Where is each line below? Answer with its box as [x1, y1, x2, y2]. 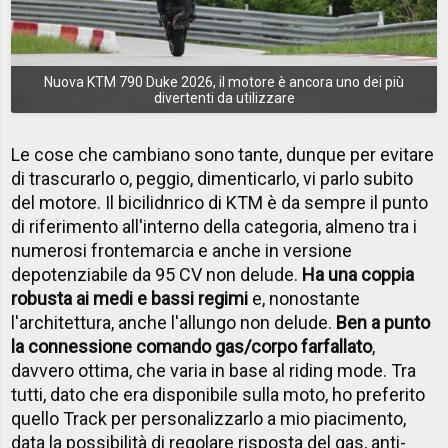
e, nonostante [248, 288, 361, 310]
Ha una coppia [302, 264, 415, 286]
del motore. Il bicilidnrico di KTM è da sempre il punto [11, 192, 429, 214]
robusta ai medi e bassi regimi [11, 288, 249, 310]
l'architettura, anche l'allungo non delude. [11, 312, 337, 334]
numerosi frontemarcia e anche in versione [11, 240, 353, 262]
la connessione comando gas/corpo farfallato [11, 336, 373, 358]
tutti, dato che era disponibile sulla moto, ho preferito [11, 384, 426, 406]
